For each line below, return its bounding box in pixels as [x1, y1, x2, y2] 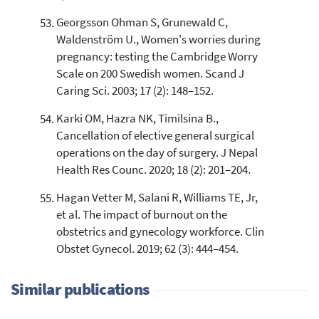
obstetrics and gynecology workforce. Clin [56, 224, 264, 240]
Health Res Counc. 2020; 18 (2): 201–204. [56, 162, 251, 178]
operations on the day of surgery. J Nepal [56, 145, 258, 161]
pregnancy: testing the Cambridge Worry [56, 49, 258, 65]
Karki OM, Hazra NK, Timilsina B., [56, 111, 219, 127]
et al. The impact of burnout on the [56, 207, 227, 223]
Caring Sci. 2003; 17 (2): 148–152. [56, 83, 214, 99]
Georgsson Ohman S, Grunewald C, [56, 15, 228, 31]
